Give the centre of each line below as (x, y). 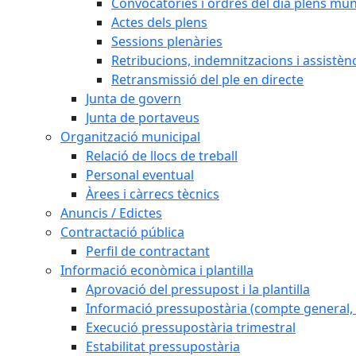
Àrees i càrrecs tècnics (153, 194)
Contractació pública (122, 232)
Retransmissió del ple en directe (207, 79)
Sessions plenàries (167, 41)
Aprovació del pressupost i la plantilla (198, 289)
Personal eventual (140, 175)
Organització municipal (130, 137)
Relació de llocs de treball (162, 156)
